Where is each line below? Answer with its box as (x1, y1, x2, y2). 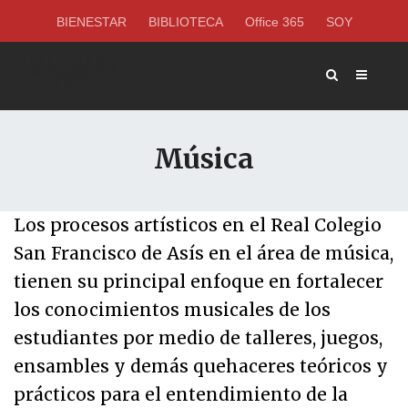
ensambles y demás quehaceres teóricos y (14, 355, 388, 377)
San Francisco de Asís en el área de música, (14, 242, 393, 264)
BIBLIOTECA (148, 15, 223, 29)
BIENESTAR (56, 15, 127, 29)
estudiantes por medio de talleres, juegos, (14, 327, 382, 349)
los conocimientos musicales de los (14, 299, 331, 321)
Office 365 (244, 15, 304, 29)
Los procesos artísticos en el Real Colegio (14, 214, 382, 236)
